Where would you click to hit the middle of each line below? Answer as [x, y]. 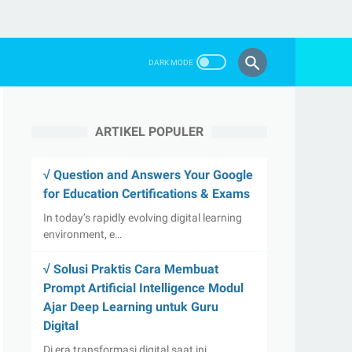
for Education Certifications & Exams [147, 194]
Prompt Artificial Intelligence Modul [143, 288]
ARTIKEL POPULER [149, 132]
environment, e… [82, 234]
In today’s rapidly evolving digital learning [143, 218]
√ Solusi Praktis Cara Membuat [131, 269]
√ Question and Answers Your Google [148, 175]
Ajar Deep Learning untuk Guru [131, 307]
